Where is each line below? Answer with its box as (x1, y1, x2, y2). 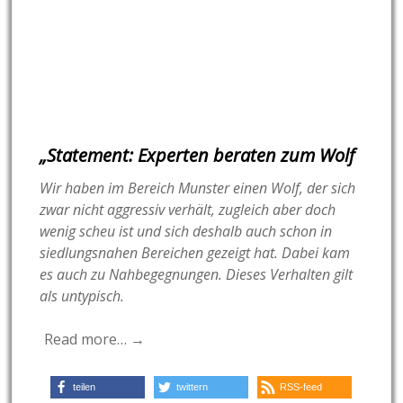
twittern (176, 381, 209, 393)
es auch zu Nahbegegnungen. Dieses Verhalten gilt (40, 264, 354, 285)
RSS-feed (280, 381, 323, 393)
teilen (73, 381, 96, 393)
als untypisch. (40, 286, 125, 307)
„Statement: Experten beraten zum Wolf (40, 143, 355, 168)
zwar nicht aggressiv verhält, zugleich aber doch (40, 200, 336, 220)
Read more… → (44, 329, 146, 350)
